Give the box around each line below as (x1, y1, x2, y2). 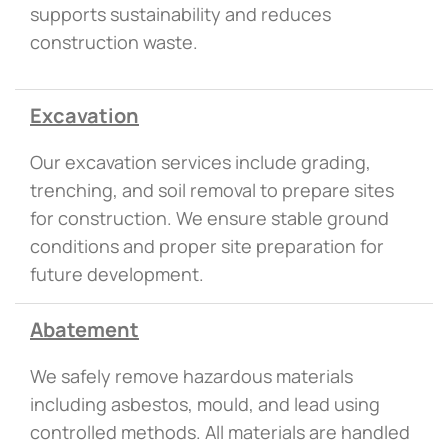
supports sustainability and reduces (30, 2, 331, 27)
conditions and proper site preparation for (30, 234, 384, 259)
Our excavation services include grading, (30, 150, 371, 175)
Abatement (30, 316, 139, 344)
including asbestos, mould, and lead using (30, 392, 380, 417)
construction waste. (30, 30, 198, 55)
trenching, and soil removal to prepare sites (30, 178, 394, 203)
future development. (30, 262, 204, 287)
